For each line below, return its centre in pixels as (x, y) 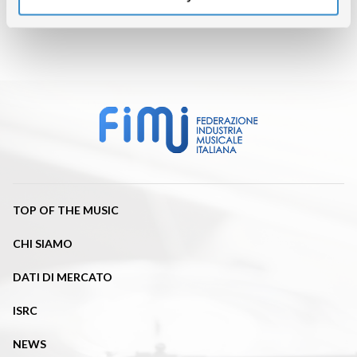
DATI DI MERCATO (63, 277)
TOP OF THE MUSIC (66, 210)
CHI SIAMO (43, 243)
